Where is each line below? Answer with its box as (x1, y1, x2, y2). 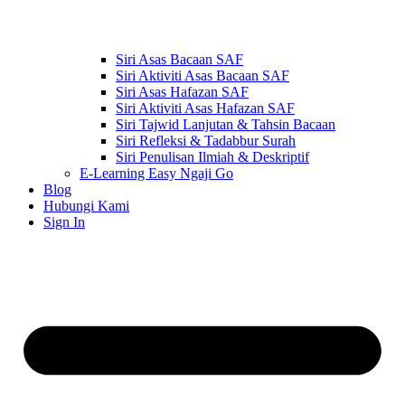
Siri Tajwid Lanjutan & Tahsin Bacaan (116, 116, 335, 132)
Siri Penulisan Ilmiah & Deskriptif (116, 148, 309, 165)
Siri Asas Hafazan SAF (116, 83, 249, 99)
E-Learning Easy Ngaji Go (80, 165, 233, 181)
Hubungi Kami (43, 197, 129, 213)
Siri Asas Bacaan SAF (116, 51, 243, 67)
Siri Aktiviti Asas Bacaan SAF (116, 67, 289, 83)
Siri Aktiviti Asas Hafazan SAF (116, 99, 295, 116)
